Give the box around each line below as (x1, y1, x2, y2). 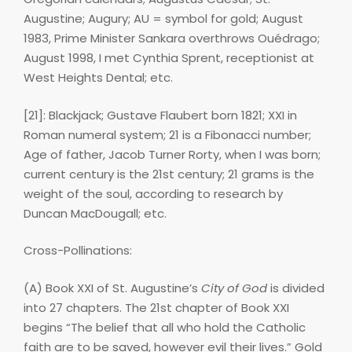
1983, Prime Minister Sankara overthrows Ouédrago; (24, 30, 320, 47)
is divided (267, 279, 324, 296)
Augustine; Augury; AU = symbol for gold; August (24, 10, 303, 27)
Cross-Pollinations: (24, 242, 132, 259)
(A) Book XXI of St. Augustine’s (24, 279, 201, 296)
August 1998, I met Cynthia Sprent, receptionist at (24, 49, 314, 67)
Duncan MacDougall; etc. (24, 204, 167, 222)
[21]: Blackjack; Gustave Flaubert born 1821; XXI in (24, 106, 297, 123)
